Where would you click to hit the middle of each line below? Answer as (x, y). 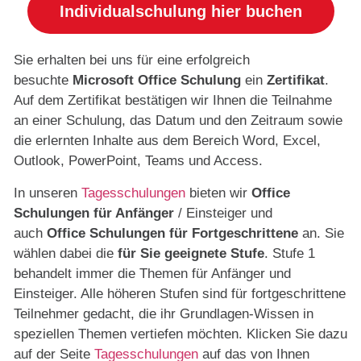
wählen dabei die (66, 253)
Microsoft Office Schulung (157, 81)
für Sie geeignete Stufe (191, 253)
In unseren (48, 193)
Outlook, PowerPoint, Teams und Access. (138, 161)
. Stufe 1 (290, 253)
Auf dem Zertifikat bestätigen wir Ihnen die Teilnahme (173, 101)
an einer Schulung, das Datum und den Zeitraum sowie (178, 121)
